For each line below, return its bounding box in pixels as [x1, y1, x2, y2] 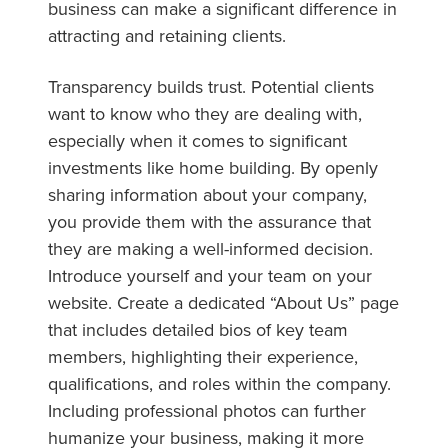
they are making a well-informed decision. [48, 235, 373, 261]
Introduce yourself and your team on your [48, 262, 372, 288]
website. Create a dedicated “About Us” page [48, 289, 399, 315]
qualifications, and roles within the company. [48, 370, 391, 396]
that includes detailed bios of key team [48, 316, 348, 342]
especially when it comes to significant [48, 127, 347, 153]
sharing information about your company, [48, 181, 367, 207]
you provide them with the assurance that [48, 208, 371, 234]
